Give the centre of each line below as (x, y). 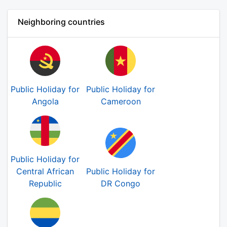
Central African (45, 171)
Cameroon (121, 101)
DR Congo (121, 183)
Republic (45, 183)
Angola (45, 101)
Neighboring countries (61, 22)
